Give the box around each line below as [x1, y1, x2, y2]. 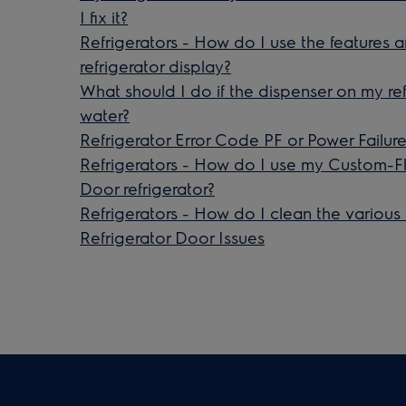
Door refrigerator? [80, 178, 215, 198]
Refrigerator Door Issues [80, 227, 265, 247]
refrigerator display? [80, 55, 231, 76]
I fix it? [80, 6, 128, 27]
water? [80, 104, 130, 125]
